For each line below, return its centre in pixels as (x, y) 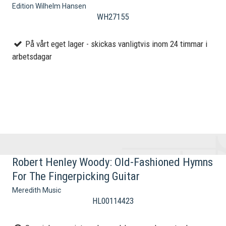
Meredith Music (37, 190)
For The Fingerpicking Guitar (76, 176)
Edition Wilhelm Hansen (49, 6)
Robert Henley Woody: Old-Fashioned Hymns (113, 162)
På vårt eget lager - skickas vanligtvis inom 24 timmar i (116, 44)
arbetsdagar (32, 57)
